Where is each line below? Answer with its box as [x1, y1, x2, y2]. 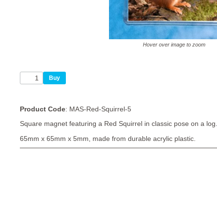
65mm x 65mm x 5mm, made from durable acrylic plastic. [19, 134, 196, 142]
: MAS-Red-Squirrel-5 [65, 105, 131, 113]
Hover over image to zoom [143, 42, 206, 48]
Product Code [19, 105, 65, 113]
